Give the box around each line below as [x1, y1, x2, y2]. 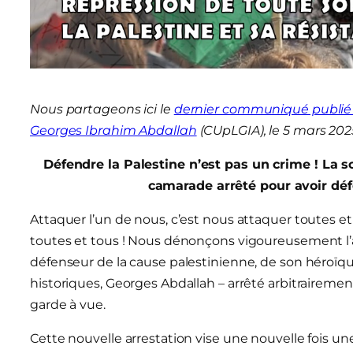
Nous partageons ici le [30, 101, 174, 117]
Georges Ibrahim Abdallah [30, 122, 197, 138]
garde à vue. [30, 296, 106, 312]
